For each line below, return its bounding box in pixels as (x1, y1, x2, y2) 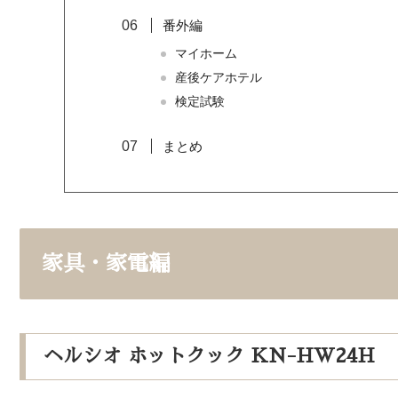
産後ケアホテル (174, 71, 262, 85)
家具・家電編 (42, 252, 170, 275)
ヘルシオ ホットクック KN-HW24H (44, 346, 375, 367)
